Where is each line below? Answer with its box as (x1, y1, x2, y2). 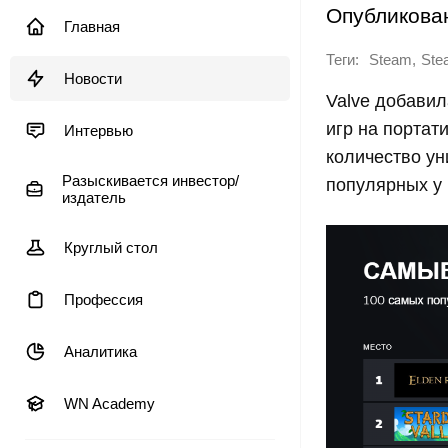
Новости (64, 70, 122, 87)
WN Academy (64, 395, 155, 412)
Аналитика (64, 343, 137, 360)
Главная (64, 18, 120, 35)
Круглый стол (64, 239, 158, 256)
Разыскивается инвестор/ (61, 172, 239, 189)
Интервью (64, 122, 133, 139)
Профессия (64, 291, 143, 308)
